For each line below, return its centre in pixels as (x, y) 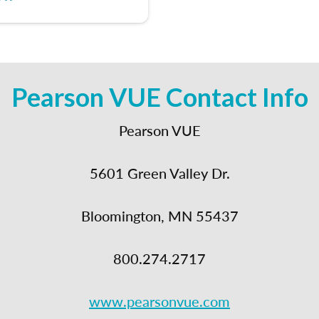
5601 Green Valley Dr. (159, 173)
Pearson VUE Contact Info (159, 97)
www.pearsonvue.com (159, 302)
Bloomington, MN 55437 (159, 216)
